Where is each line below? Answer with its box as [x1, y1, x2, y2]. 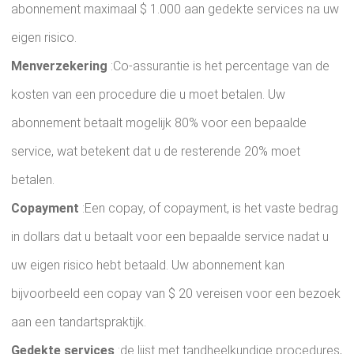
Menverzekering [11, 58, 107, 73]
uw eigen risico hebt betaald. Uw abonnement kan [11, 258, 284, 273]
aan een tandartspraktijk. [11, 314, 146, 330]
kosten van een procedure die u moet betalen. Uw [11, 87, 285, 102]
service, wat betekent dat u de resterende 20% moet [11, 144, 300, 159]
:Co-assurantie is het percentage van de [107, 58, 330, 73]
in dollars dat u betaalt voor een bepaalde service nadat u [11, 229, 329, 244]
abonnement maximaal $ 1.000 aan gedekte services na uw [11, 2, 339, 17]
